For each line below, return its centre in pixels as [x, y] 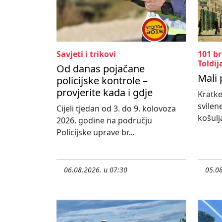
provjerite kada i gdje [105, 93]
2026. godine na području [104, 121]
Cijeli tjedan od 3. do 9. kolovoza [116, 109]
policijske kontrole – [102, 81]
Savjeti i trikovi [86, 54]
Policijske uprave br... [95, 133]
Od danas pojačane [101, 69]
